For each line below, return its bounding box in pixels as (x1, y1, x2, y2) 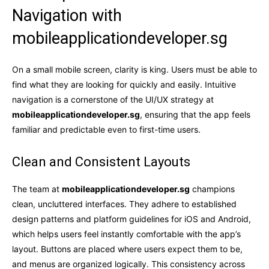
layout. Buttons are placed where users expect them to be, (12, 243, 243, 254)
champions (190, 183, 235, 194)
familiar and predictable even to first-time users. (12, 124, 201, 134)
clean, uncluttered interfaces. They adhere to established (12, 198, 237, 209)
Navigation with (12, 5, 122, 25)
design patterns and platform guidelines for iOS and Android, (12, 213, 251, 224)
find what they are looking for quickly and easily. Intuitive (12, 79, 236, 89)
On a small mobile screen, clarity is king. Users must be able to (12, 64, 257, 74)
